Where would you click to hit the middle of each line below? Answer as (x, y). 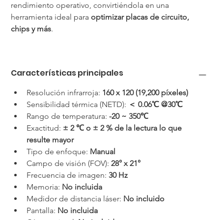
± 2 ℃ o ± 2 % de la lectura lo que (124, 128)
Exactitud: (45, 128)
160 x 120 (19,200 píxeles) (145, 92)
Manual (103, 151)
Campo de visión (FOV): (69, 163)
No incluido (144, 198)
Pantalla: (42, 210)
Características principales (67, 73)
